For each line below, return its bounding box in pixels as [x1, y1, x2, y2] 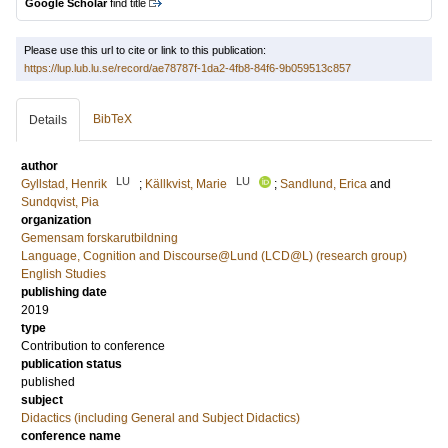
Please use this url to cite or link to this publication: [24, 44, 266, 56]
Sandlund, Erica [280, 177, 367, 191]
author [21, 159, 58, 173]
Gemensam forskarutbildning [21, 231, 178, 245]
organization [21, 213, 91, 227]
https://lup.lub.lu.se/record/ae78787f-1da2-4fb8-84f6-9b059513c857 [24, 62, 351, 74]
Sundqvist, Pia [21, 195, 99, 209]
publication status [21, 357, 122, 371]
